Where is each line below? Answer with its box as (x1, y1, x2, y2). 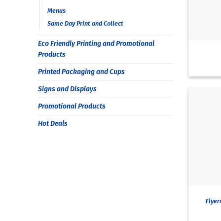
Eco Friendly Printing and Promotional (38, 39, 154, 48)
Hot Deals (38, 119, 68, 128)
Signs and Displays (38, 84, 97, 93)
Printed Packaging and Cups (38, 67, 125, 76)
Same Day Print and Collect (47, 19, 123, 27)
